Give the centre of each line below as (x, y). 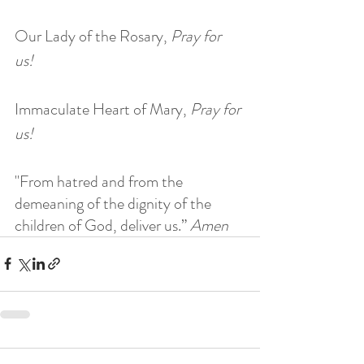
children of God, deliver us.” (102, 225)
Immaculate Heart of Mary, (102, 109)
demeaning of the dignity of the (115, 203)
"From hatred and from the (100, 181)
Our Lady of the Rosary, (93, 36)
